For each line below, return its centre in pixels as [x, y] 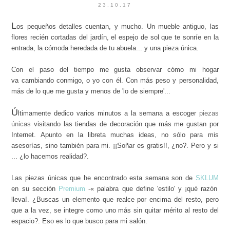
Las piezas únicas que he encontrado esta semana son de [103, 178]
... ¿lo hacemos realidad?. [51, 156]
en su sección [35, 189]
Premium [72, 189]
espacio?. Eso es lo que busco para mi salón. [81, 221]
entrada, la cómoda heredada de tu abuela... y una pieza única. [106, 48]
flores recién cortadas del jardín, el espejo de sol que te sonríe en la [115, 37]
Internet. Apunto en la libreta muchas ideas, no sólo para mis [115, 135]
